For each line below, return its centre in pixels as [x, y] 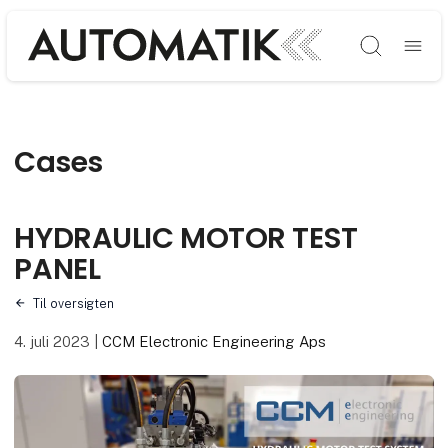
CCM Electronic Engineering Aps [214, 341]
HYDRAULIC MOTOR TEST [186, 238]
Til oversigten [73, 303]
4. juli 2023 [54, 341]
